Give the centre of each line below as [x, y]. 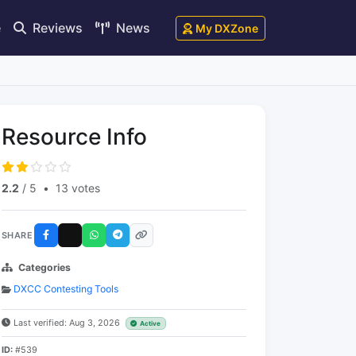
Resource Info [74, 137]
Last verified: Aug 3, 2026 [68, 323]
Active [151, 323]
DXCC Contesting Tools [66, 289]
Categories [44, 267]
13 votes [78, 188]
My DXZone [227, 28]
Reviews [56, 27]
